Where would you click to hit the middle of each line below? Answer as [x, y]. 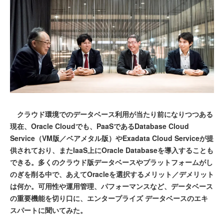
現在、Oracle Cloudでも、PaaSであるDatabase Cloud [99, 126]
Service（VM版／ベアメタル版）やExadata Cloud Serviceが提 [112, 138]
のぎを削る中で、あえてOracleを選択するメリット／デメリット [112, 174]
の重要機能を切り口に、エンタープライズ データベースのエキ [109, 198]
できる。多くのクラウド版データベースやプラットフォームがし [111, 162]
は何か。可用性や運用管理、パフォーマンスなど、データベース [111, 186]
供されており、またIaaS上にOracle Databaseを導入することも [112, 150]
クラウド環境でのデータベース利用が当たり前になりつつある [111, 114]
